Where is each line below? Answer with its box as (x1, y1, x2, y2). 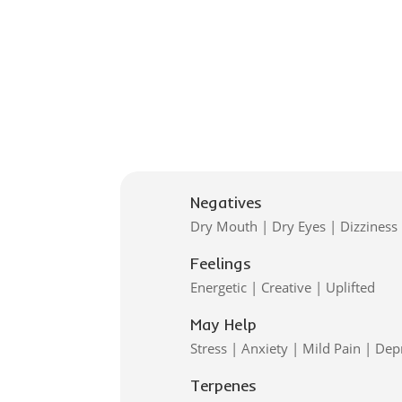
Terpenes (189, 375, 257, 397)
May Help (189, 314, 257, 336)
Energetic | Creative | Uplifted (189, 278, 375, 297)
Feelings (189, 253, 251, 275)
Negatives (189, 192, 262, 214)
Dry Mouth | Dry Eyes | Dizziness (189, 217, 398, 236)
